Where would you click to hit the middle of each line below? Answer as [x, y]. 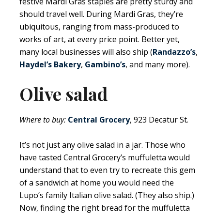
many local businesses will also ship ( [86, 52]
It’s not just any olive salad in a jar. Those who [102, 145]
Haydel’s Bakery [50, 65]
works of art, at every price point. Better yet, [100, 39]
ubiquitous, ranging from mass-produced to [99, 27]
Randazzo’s [174, 52]
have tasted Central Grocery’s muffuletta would [105, 158]
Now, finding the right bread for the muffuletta [105, 208]
